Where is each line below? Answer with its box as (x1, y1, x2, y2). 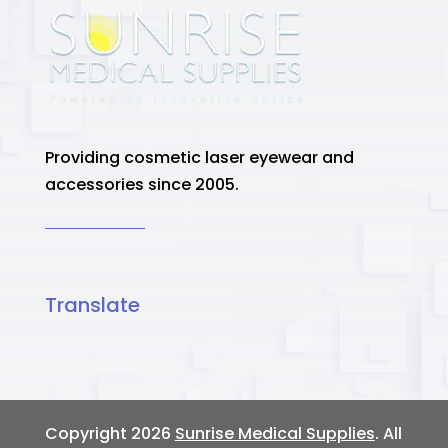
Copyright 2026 (44, 421, 175, 445)
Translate (44, 290, 140, 319)
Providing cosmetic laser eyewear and (44, 145, 354, 169)
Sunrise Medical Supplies (174, 421, 375, 445)
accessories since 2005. (44, 172, 239, 196)
